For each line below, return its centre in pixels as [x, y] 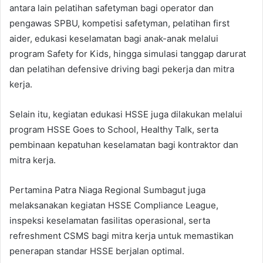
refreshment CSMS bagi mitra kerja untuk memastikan [122, 236]
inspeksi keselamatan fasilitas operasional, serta [110, 221]
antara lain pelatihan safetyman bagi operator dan [112, 8]
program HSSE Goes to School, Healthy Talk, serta [114, 130]
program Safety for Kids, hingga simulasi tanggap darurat [128, 54]
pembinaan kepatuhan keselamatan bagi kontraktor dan [124, 145]
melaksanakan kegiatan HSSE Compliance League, [114, 205]
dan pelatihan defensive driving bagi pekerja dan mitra [122, 69]
